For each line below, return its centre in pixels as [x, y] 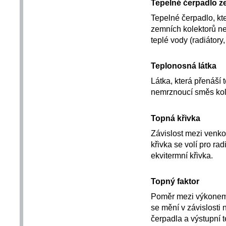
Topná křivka [175, 118]
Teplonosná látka [183, 66]
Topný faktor [175, 181]
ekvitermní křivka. [182, 155]
